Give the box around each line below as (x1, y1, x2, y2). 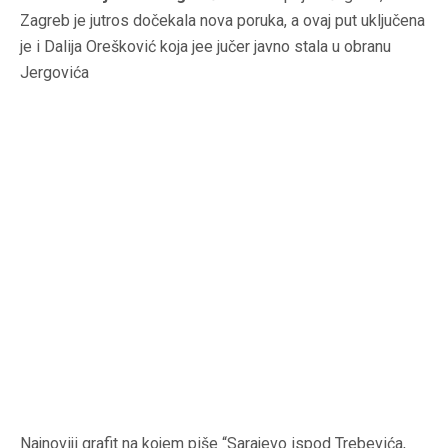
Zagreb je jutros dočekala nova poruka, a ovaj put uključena (20, 11, 425, 31)
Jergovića (20, 63, 89, 83)
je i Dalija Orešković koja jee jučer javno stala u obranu (20, 37, 391, 57)
